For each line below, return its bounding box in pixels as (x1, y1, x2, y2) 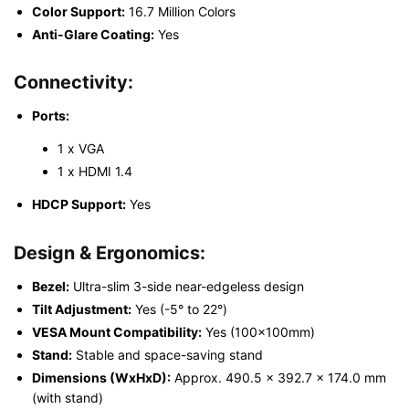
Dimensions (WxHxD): (32, 369, 171, 385)
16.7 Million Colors (125, 3, 236, 19)
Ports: (32, 108, 69, 124)
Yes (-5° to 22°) (131, 300, 227, 317)
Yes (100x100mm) (202, 323, 315, 340)
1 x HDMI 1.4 (58, 163, 132, 180)
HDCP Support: (32, 196, 126, 213)
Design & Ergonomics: (14, 241, 205, 264)
